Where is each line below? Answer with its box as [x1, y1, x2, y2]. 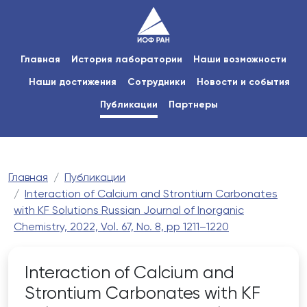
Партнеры [169, 99, 218, 110]
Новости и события [196, 77, 290, 87]
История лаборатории [71, 54, 182, 64]
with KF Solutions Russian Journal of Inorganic [14, 206, 244, 217]
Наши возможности [193, 54, 286, 64]
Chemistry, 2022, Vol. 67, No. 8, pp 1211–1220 [14, 222, 229, 234]
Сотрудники [127, 77, 186, 87]
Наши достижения [28, 77, 116, 87]
